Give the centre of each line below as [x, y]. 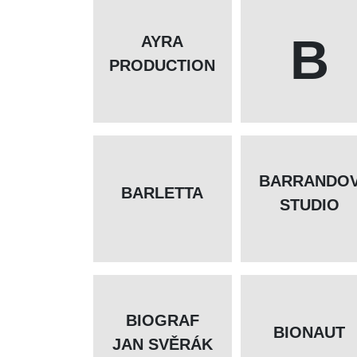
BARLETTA [162, 193]
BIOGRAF [162, 321]
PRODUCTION [162, 66]
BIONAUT [310, 333]
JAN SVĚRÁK [162, 345]
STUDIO [309, 205]
